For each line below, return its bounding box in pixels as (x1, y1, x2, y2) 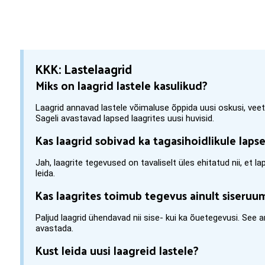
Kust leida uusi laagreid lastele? (35, 240, 199, 261)
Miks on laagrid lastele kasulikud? (35, 75, 208, 96)
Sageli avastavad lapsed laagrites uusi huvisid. (35, 113, 215, 124)
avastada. (35, 223, 74, 234)
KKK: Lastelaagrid (35, 57, 132, 80)
